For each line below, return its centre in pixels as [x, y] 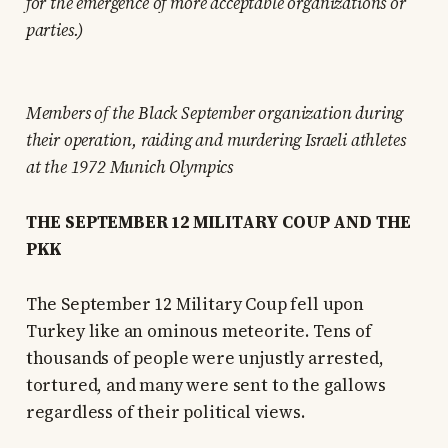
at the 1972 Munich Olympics [129, 167]
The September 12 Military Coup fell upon [194, 304]
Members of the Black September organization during [214, 113]
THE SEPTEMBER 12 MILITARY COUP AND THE [218, 222]
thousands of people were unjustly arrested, [204, 358]
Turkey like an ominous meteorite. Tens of [198, 331]
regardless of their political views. [165, 412]
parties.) [54, 30]
